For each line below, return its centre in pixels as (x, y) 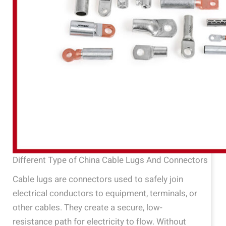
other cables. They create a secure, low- (88, 208)
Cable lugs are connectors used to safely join (98, 179)
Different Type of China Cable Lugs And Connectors (110, 160)
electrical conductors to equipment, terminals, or (105, 193)
